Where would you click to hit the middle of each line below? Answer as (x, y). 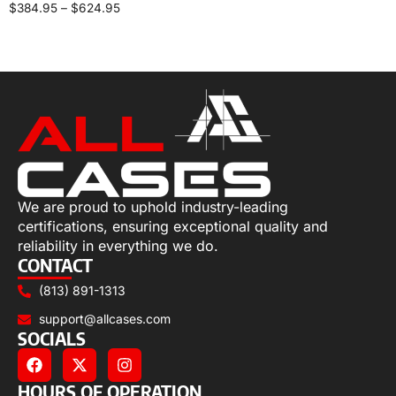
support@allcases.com (104, 319)
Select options (58, 47)
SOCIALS (52, 339)
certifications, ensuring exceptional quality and (173, 227)
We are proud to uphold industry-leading (153, 207)
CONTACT (55, 265)
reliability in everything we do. (118, 246)
